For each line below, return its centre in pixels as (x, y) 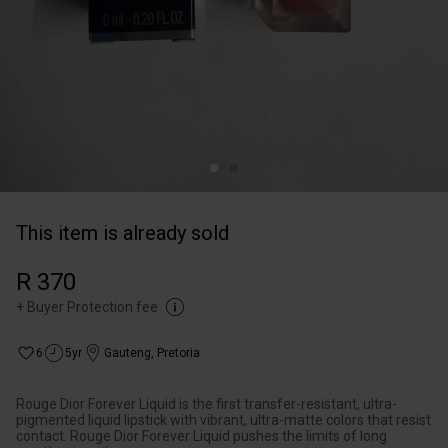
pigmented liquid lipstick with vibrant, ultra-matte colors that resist (223, 420)
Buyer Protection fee (92, 307)
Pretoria (178, 353)
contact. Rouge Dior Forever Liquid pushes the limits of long (201, 436)
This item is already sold (122, 233)
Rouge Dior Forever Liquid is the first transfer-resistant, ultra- (206, 404)
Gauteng (127, 353)
